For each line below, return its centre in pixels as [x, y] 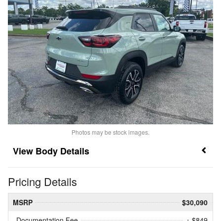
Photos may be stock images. [110, 132]
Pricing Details [42, 182]
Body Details [62, 151]
